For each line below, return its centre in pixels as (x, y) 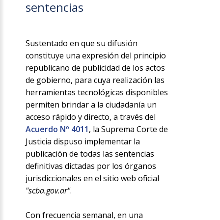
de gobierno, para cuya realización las (95, 80)
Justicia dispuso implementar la (83, 141)
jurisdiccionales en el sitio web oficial (93, 178)
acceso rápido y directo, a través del (91, 117)
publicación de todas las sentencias (90, 153)
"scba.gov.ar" (48, 190)
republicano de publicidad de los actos (96, 68)
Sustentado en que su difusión (82, 43)
